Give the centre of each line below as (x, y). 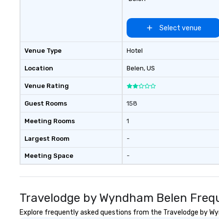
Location (39, 68)
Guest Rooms (46, 103)
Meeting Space (49, 156)
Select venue (180, 28)
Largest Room (47, 139)
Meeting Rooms (50, 121)
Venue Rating (47, 86)
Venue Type (43, 51)
